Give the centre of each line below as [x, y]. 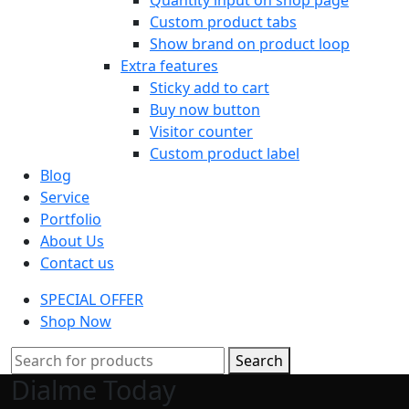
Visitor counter [201, 131]
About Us [72, 241]
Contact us [77, 262]
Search [259, 360]
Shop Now [76, 321]
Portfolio [71, 219]
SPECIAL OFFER [92, 299]
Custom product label [225, 153]
